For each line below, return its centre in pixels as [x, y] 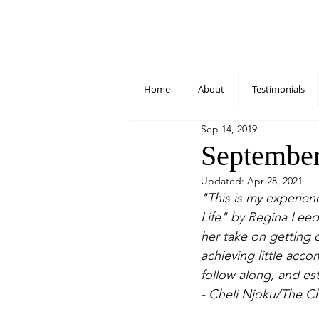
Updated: [224, 181]
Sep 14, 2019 [229, 129]
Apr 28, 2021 [275, 181]
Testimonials [278, 89]
